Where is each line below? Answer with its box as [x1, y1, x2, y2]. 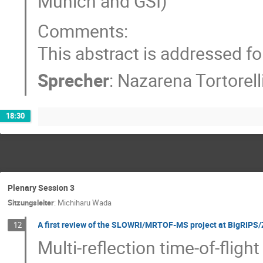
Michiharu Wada [58, 197, 112, 208]
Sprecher [38, 68, 110, 93]
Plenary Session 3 [8, 182, 75, 194]
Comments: [38, 19, 129, 43]
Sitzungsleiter [8, 197, 54, 208]
